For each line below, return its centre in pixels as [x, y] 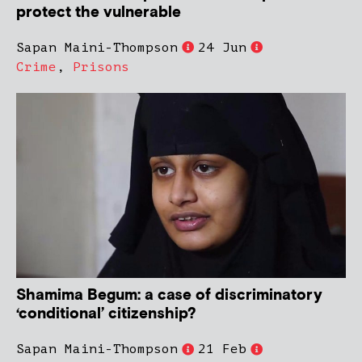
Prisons [101, 67]
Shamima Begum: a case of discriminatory [169, 296]
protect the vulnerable [99, 12]
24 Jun [222, 47]
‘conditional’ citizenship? [106, 314]
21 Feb [222, 349]
